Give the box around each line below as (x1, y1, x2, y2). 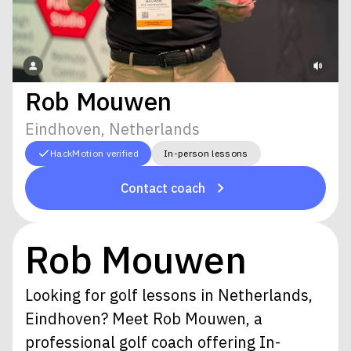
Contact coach (121, 179, 205, 196)
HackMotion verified (50, 147, 139, 159)
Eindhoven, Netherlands (25, 118, 200, 139)
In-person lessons (164, 147, 248, 159)
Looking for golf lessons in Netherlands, (25, 284, 313, 306)
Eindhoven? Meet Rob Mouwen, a (25, 307, 262, 329)
